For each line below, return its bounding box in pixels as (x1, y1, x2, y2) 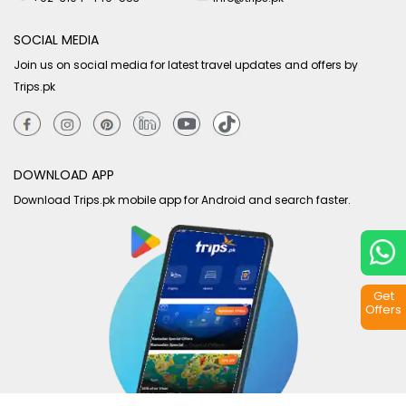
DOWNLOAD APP (14, 165, 114, 184)
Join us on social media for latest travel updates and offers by (14, 56, 358, 72)
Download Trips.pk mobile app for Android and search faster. (14, 191, 351, 208)
